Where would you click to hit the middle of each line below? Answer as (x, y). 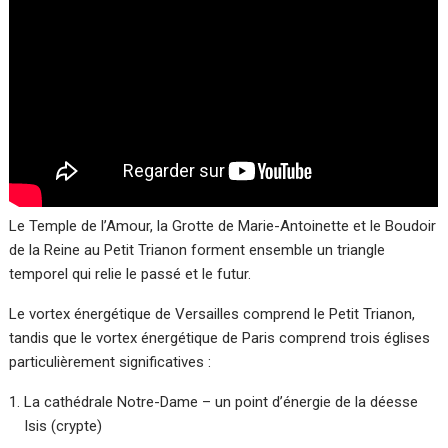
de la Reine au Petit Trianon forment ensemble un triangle (197, 250)
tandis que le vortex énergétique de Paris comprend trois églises (220, 338)
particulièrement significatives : (110, 362)
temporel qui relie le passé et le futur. (130, 274)
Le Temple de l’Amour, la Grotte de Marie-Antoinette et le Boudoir (223, 226)
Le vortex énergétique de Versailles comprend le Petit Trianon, (212, 314)
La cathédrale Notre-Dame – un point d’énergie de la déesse (221, 402)
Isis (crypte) (63, 426)
